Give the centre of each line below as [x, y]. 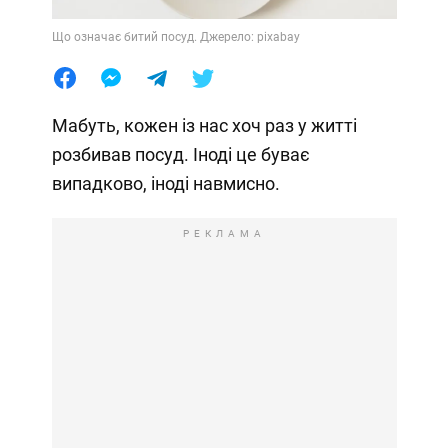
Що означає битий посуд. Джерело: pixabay [175, 36]
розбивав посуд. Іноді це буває [180, 154]
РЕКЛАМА [224, 233]
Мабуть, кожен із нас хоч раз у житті [204, 125]
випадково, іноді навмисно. [165, 183]
